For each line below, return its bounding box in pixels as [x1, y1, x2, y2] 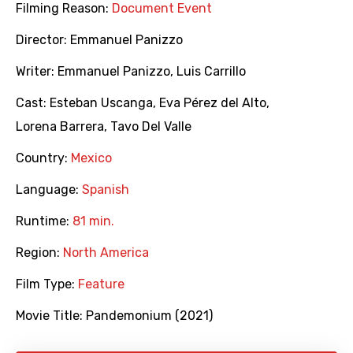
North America [63, 245, 149, 261]
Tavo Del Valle [110, 119, 191, 135]
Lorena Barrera [16, 119, 104, 135]
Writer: [16, 64, 58, 80]
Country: [16, 150, 71, 166]
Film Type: [16, 277, 78, 292]
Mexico [71, 150, 112, 166]
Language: [16, 182, 82, 198]
